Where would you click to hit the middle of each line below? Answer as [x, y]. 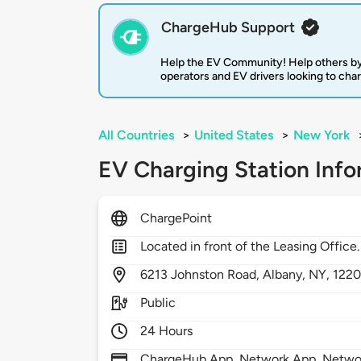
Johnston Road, [217, 275]
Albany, [286, 275]
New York [322, 135]
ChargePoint [176, 218]
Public [158, 303]
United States [234, 135]
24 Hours [167, 331]
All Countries [136, 135]
